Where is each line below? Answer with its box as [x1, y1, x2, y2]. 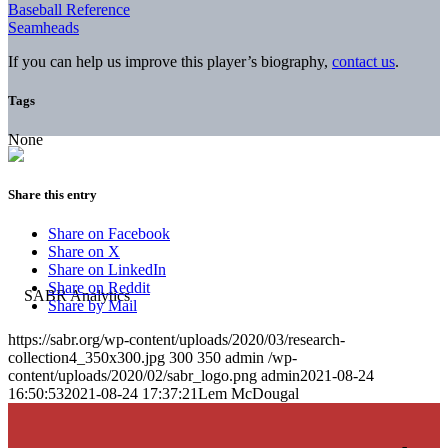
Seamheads [8, 18, 79, 36]
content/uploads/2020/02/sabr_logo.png [8, 367, 257, 385]
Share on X [48, 243, 120, 261]
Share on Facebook [48, 225, 170, 243]
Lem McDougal [198, 385, 299, 403]
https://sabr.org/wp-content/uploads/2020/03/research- [8, 331, 345, 349]
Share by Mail [48, 297, 137, 315]
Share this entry [8, 187, 97, 203]
